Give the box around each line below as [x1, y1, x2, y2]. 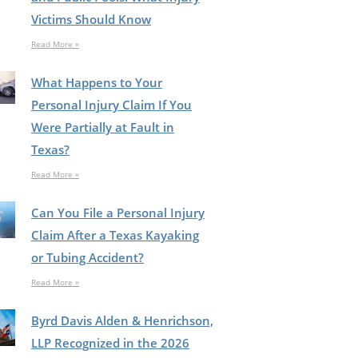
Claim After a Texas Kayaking [30, 226, 199, 243]
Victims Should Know [30, 10, 151, 27]
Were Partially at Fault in [30, 118, 174, 135]
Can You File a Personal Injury [30, 204, 205, 221]
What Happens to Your [30, 74, 162, 90]
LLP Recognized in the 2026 [30, 334, 189, 351]
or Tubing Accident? [30, 249, 144, 265]
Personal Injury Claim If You [30, 96, 192, 113]
